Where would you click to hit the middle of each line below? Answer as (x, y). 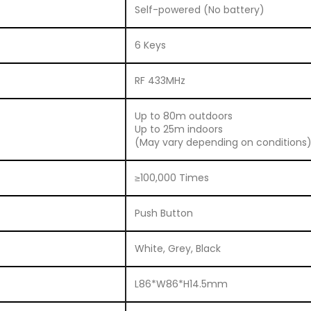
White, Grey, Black (178, 248)
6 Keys (150, 45)
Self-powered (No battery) (200, 9)
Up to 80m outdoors (184, 116)
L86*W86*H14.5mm (181, 284)
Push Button (164, 213)
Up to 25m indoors (179, 129)
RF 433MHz (160, 80)
